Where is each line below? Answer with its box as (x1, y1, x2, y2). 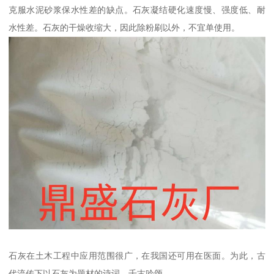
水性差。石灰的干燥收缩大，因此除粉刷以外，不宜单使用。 (9, 22, 240, 32)
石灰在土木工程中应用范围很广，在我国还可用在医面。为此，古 (9, 250, 265, 261)
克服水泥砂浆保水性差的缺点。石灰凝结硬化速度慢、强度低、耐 (9, 4, 265, 15)
